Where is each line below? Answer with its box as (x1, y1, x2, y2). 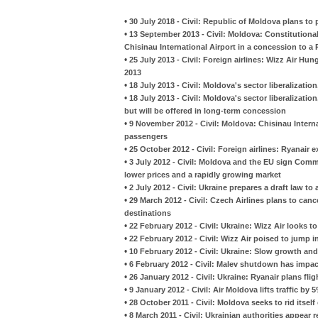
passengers (124, 131, 168, 141)
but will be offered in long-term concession (124, 106, 286, 115)
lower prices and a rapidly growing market (124, 170, 281, 179)
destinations (124, 208, 171, 217)
